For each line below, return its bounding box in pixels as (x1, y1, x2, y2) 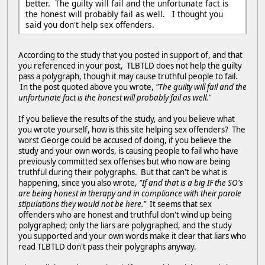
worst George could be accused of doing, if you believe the (18, 134, 231, 146)
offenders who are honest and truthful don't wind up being (18, 209, 232, 220)
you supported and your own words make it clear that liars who (18, 230, 246, 241)
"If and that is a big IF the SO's (139, 177, 243, 188)
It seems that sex (148, 198, 212, 209)
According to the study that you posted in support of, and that (18, 49, 243, 60)
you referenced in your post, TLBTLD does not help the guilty (18, 60, 242, 71)
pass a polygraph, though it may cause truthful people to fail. (18, 70, 238, 82)
